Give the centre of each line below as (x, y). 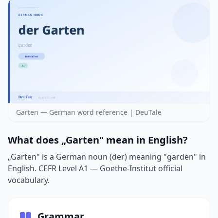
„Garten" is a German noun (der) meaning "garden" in (107, 157)
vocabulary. (29, 180)
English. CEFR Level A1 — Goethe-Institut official (95, 169)
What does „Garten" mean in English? (98, 140)
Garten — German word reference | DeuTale (89, 112)
